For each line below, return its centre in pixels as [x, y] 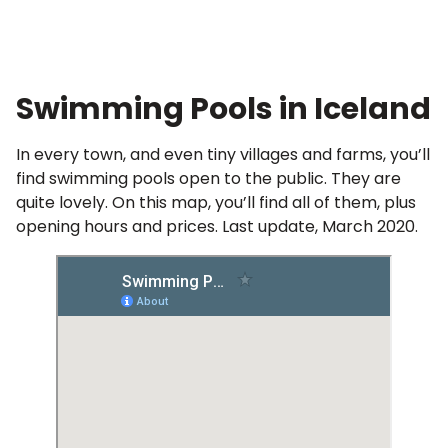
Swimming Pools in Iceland [223, 109]
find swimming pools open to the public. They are [208, 178]
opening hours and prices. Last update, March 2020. [217, 226]
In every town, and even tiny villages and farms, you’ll [223, 154]
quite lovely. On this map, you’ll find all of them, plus [216, 202]
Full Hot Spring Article [224, 26]
